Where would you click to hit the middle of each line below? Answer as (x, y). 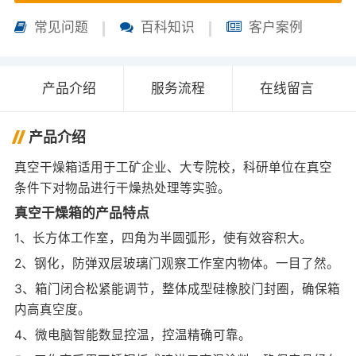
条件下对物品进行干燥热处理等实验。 (122, 188)
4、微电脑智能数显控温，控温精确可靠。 (132, 335)
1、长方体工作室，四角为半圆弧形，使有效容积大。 (163, 238)
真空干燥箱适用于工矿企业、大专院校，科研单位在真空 (173, 168)
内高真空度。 (52, 310)
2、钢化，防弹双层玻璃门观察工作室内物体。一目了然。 (176, 264)
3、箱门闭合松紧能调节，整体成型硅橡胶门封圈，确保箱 (177, 289)
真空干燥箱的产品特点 (81, 213)
